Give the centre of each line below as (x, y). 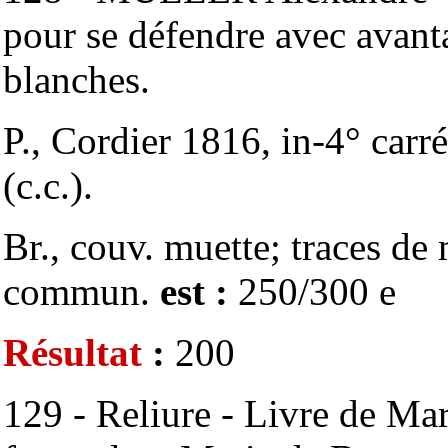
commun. (81, 291)
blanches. (76, 79)
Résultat (72, 352)
